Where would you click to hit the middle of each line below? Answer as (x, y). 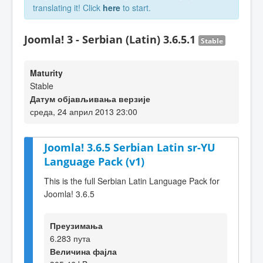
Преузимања (76, 225)
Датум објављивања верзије (90, 99)
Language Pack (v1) (94, 161)
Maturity (46, 73)
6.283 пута (70, 238)
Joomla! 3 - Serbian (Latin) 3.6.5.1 (111, 39)
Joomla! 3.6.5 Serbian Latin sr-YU (130, 147)
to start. (136, 8)
